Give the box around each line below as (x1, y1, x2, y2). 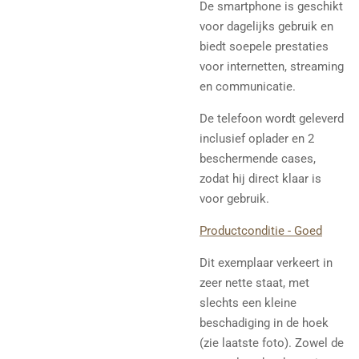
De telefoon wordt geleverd (200, 111, 344, 126)
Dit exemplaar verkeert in (200, 255, 333, 270)
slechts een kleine (200, 295, 296, 310)
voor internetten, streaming (200, 58, 344, 74)
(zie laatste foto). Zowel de (200, 335, 344, 350)
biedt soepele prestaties (200, 38, 329, 54)
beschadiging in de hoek (200, 315, 329, 330)
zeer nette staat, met (200, 275, 309, 290)
